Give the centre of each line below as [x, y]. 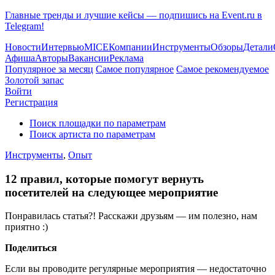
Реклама [126, 58]
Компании [130, 47]
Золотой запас [34, 80]
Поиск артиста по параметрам [92, 134]
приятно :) [26, 227]
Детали [258, 47]
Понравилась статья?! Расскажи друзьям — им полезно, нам [131, 216]
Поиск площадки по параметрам [98, 123]
